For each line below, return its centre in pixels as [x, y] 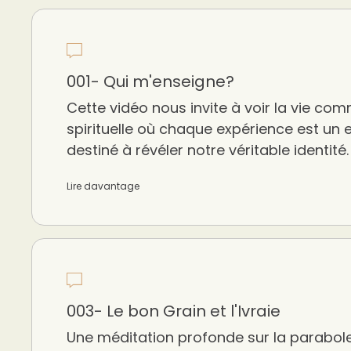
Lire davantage [103, 186]
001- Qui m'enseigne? [150, 81]
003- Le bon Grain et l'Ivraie [174, 311]
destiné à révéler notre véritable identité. [208, 150]
